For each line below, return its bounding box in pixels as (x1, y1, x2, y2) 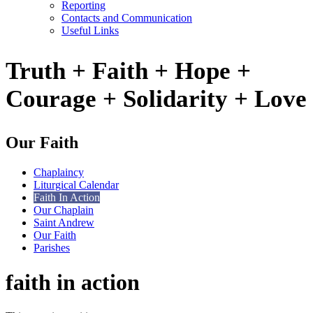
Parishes (34, 242, 70, 254)
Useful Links (61, 24, 119, 37)
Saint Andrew (34, 217, 94, 229)
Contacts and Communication (61, 12, 192, 24)
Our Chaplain (34, 204, 94, 217)
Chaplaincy (34, 166, 84, 179)
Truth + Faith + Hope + (6, 57, 251, 85)
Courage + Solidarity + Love (6, 85, 307, 113)
